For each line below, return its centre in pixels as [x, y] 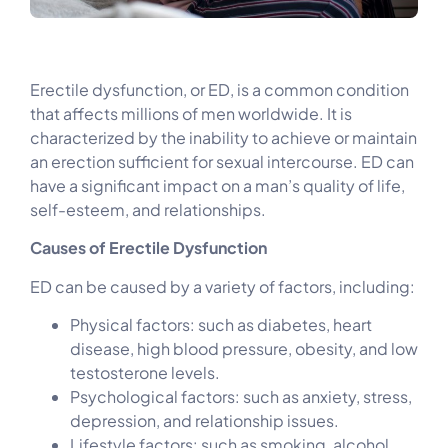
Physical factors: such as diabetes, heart [221, 325]
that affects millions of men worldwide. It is [191, 113]
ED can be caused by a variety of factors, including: [222, 286]
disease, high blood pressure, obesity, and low [244, 349]
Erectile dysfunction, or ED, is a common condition [219, 89]
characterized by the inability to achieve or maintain [223, 137]
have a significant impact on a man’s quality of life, [217, 185]
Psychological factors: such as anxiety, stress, [241, 397]
